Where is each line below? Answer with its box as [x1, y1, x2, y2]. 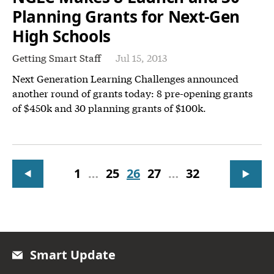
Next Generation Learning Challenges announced [12, 71, 239, 86]
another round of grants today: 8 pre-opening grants [12, 86, 253, 100]
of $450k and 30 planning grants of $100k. [12, 100, 206, 115]
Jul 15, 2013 [116, 50, 167, 65]
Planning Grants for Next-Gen [12, 6, 240, 28]
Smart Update [30, 246, 116, 264]
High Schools [12, 25, 111, 48]
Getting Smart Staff [12, 50, 101, 65]
